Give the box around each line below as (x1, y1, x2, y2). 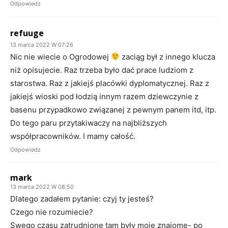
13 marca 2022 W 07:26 (10, 41, 73, 48)
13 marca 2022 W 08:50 (10, 183, 74, 190)
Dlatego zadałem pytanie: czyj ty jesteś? (10, 193, 154, 204)
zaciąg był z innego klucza (120, 51, 216, 62)
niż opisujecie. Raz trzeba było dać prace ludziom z (10, 65, 193, 75)
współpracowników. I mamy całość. (10, 131, 135, 141)
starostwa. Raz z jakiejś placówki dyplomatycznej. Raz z (10, 78, 209, 88)
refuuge (10, 27, 44, 39)
